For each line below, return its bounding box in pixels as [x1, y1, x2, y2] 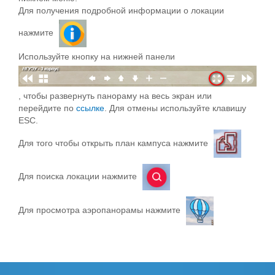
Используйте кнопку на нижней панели [18, 51, 175, 61]
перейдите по [18, 103, 76, 113]
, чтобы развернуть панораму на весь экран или [18, 90, 212, 101]
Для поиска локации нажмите [18, 171, 139, 182]
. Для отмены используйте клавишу [104, 103, 246, 113]
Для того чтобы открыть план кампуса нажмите [18, 137, 211, 148]
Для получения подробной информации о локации [18, 6, 224, 16]
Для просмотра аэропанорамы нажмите [18, 205, 183, 215]
